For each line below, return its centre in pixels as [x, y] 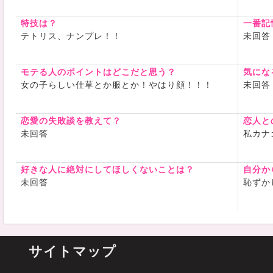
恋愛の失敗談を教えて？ [71, 121]
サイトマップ [73, 251]
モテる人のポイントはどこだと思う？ [98, 72]
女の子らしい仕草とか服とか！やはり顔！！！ [117, 85]
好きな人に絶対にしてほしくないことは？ [108, 169]
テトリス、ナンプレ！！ [71, 36]
